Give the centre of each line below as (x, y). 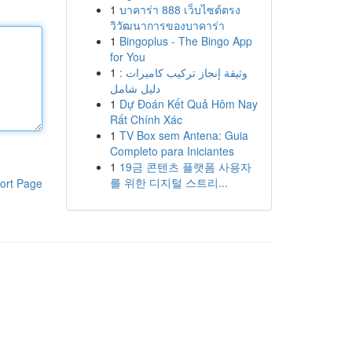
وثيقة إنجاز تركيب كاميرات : (183, 72)
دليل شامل (135, 88)
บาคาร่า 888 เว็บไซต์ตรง (180, 9)
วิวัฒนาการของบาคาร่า (167, 25)
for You (127, 57)
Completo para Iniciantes (172, 151)
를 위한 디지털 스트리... (169, 182)
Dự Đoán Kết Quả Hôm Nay (188, 104)
